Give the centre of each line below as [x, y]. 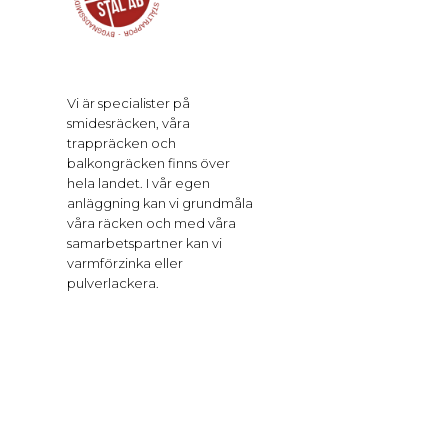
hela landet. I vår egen [139, 182]
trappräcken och [122, 142]
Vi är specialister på [129, 102]
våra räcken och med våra [152, 222]
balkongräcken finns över [149, 162]
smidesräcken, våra [129, 122]
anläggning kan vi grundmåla [160, 202]
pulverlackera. [113, 282]
